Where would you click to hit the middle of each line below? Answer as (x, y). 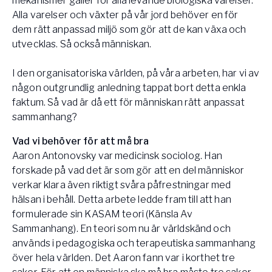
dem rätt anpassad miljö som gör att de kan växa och (129, 30)
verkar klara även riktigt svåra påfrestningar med (122, 185)
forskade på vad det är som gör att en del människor (128, 171)
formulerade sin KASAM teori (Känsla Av (102, 214)
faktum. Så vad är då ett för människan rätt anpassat (128, 103)
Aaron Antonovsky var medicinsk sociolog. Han (117, 156)
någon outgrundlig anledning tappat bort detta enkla (129, 88)
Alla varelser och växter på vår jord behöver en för (125, 15)
